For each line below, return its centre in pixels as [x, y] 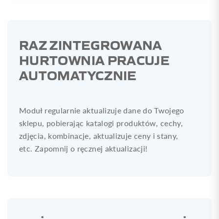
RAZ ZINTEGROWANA [91, 44]
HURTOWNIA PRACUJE [95, 59]
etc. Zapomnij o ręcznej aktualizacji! [83, 148]
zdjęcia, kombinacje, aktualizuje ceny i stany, [99, 135]
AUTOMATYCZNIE [78, 74]
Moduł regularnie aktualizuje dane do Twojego [102, 110]
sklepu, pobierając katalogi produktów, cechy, [101, 123]
